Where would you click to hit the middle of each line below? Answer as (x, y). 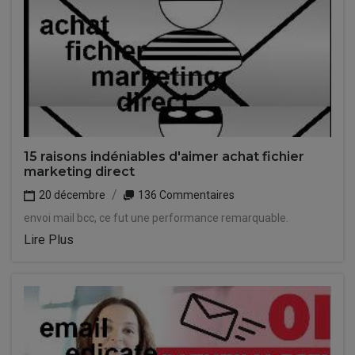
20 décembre (71, 195)
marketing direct (79, 172)
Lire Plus (49, 240)
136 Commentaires (185, 195)
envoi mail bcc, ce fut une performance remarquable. (156, 218)
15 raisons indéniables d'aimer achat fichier (164, 157)
